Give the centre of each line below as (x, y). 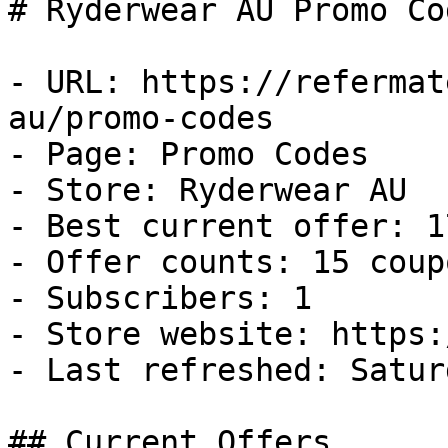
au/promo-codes (141, 118)
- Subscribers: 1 (160, 298)
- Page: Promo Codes (188, 154)
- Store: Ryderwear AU (207, 190)
